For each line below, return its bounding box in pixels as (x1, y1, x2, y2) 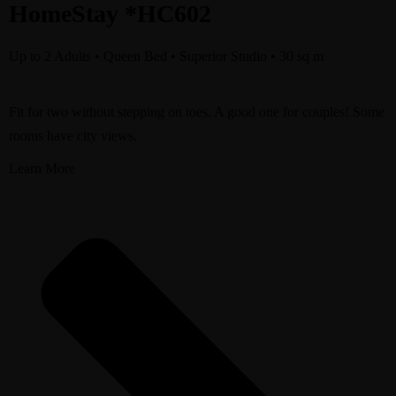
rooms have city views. (9, 128, 137, 143)
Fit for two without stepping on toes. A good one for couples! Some (9, 104, 385, 119)
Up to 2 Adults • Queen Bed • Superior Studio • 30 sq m (9, 49, 324, 64)
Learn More (9, 161, 75, 176)
